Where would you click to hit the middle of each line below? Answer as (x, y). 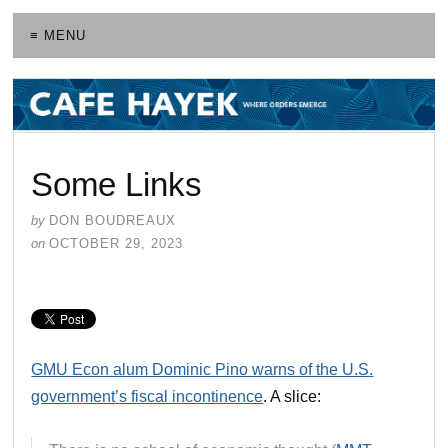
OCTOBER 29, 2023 (116, 243)
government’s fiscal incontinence (147, 396)
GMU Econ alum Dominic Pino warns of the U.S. (202, 369)
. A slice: (292, 396)
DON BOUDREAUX (113, 220)
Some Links (117, 184)
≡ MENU (58, 36)
